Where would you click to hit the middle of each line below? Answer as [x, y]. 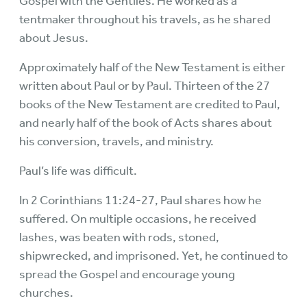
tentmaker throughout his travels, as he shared [145, 20]
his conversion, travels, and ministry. [116, 142]
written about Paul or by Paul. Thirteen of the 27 [145, 86]
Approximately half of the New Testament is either [152, 67]
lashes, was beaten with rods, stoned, [119, 237]
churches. [46, 293]
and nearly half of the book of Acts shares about [146, 123]
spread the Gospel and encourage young [127, 274]
